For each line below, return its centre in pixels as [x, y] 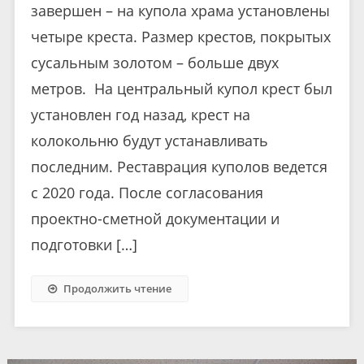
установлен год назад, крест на [140, 115]
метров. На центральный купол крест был [181, 89]
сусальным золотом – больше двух [154, 63]
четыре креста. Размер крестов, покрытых [180, 37]
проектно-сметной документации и [155, 219]
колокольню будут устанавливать [149, 141]
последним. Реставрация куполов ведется [179, 167]
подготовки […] [84, 245]
